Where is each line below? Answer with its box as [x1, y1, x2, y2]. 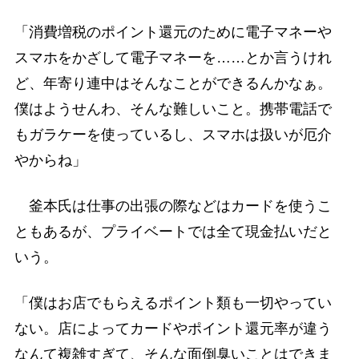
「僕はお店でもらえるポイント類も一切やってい [14, 295, 332, 312]
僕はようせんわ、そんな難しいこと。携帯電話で [14, 100, 332, 117]
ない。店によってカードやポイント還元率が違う [14, 321, 332, 337]
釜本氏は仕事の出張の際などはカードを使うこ [14, 198, 332, 215]
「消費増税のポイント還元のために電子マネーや [14, 23, 332, 40]
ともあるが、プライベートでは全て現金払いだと [14, 224, 332, 240]
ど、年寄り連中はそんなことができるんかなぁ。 [14, 75, 332, 91]
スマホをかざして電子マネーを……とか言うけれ [14, 49, 332, 66]
